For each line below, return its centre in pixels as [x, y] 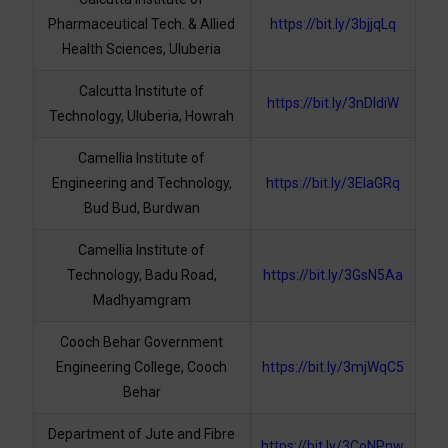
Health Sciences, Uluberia [141, 49]
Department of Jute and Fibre [141, 434]
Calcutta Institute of [141, 91]
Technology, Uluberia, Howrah [141, 116]
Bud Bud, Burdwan [141, 208]
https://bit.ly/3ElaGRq [332, 183]
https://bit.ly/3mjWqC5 [332, 367]
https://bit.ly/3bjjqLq [332, 24]
